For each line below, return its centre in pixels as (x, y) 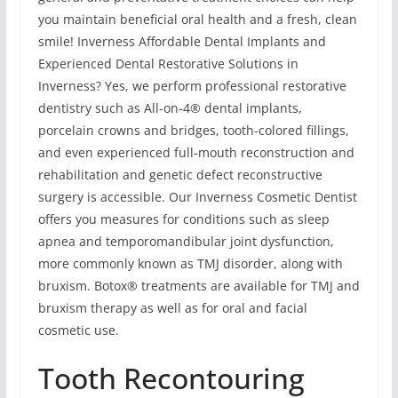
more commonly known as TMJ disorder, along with (190, 264)
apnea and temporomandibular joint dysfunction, (186, 242)
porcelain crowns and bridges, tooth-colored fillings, (193, 131)
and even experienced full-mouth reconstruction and (196, 153)
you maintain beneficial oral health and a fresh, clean (197, 20)
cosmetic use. (78, 330)
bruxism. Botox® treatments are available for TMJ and (199, 286)
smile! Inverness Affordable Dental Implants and (182, 42)
